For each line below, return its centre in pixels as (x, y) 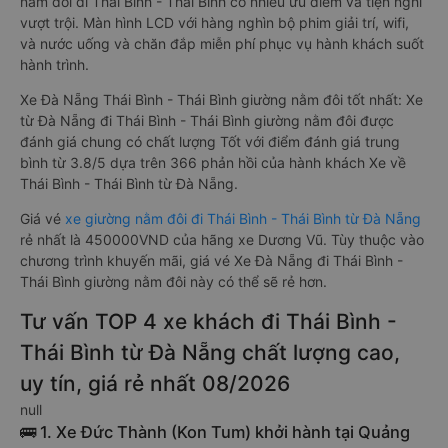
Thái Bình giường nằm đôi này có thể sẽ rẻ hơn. (173, 281)
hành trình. (54, 64)
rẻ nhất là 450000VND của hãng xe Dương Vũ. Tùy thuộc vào (222, 239)
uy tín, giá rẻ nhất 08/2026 (155, 383)
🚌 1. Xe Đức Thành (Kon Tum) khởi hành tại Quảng (215, 432)
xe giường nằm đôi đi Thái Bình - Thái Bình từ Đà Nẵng (243, 218)
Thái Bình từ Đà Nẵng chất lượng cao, (210, 352)
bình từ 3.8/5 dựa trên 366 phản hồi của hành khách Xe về (213, 162)
